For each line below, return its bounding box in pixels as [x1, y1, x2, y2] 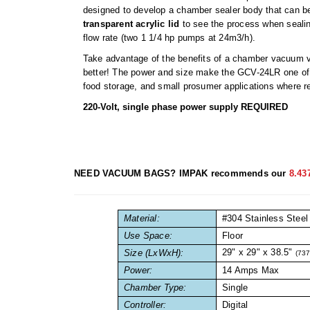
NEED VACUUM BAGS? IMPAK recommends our [74, 168, 289, 179]
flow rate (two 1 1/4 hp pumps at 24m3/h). [82, 33, 256, 44]
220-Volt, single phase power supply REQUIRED [82, 102, 288, 113]
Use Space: [124, 230, 172, 241]
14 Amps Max [222, 265, 280, 276]
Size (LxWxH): [124, 248, 184, 259]
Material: [124, 213, 160, 224]
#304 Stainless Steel [222, 213, 308, 224]
